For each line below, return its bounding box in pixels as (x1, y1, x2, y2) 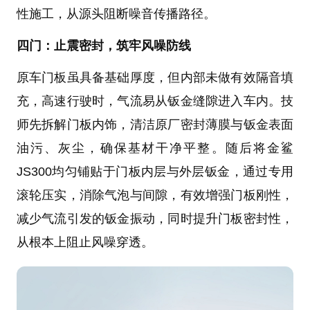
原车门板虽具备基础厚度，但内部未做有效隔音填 (16, 70, 294, 84)
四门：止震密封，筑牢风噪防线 (16, 38, 191, 53)
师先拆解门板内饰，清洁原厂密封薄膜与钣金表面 (16, 117, 294, 131)
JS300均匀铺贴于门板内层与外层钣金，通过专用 (16, 164, 294, 179)
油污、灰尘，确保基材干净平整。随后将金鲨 (16, 140, 294, 155)
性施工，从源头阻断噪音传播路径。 (16, 6, 216, 21)
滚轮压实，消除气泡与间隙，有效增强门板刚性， (16, 188, 294, 202)
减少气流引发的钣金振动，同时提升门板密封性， (16, 211, 294, 226)
